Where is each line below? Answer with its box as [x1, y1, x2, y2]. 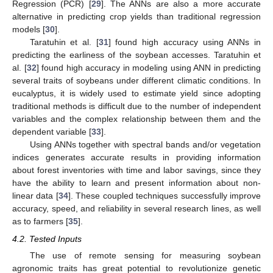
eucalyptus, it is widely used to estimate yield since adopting [12, 88, 261, 99]
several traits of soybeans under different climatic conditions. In [12, 76, 261, 86]
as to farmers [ [12, 216, 68, 227]
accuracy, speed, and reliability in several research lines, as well [12, 204, 261, 214]
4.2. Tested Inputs [12, 233, 82, 244]
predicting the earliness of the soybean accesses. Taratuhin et [12, 50, 261, 60]
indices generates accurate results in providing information [12, 152, 261, 163]
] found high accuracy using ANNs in [108, 37, 261, 48]
